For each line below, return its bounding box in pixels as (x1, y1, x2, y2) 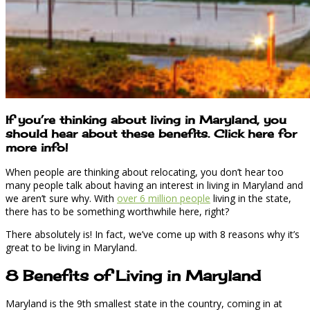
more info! (6, 140, 68, 154)
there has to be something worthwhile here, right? (6, 205, 229, 219)
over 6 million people (117, 192, 210, 206)
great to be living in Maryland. (6, 241, 137, 255)
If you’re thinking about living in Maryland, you (6, 112, 286, 127)
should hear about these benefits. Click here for (6, 126, 297, 140)
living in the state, (210, 192, 291, 206)
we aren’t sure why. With (6, 192, 117, 206)
